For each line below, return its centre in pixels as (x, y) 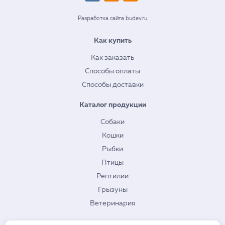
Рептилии (113, 176)
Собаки (113, 122)
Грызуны (113, 190)
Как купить (113, 41)
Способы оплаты (113, 71)
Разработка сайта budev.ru (113, 18)
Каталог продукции (113, 105)
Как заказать (113, 58)
